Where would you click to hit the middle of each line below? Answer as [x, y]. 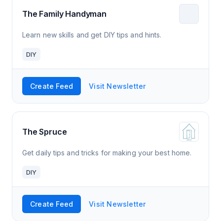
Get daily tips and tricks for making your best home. [107, 153]
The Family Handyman [64, 14]
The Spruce [45, 131]
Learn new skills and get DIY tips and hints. [92, 35]
